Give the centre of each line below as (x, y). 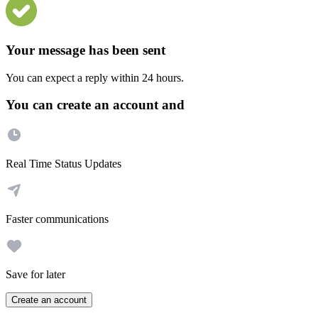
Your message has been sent (86, 50)
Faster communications (57, 219)
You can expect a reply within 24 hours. (95, 77)
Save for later (35, 275)
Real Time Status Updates (64, 164)
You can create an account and (95, 105)
